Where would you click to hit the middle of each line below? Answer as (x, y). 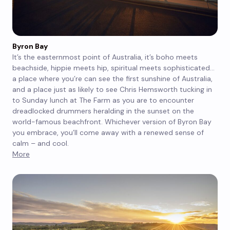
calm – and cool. (41, 143)
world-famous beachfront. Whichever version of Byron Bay (112, 122)
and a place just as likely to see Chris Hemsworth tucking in (112, 90)
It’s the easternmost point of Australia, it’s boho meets (105, 57)
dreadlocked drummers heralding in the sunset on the (103, 111)
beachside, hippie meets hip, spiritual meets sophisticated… (113, 68)
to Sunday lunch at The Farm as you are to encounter (103, 100)
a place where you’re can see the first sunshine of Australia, (112, 79)
